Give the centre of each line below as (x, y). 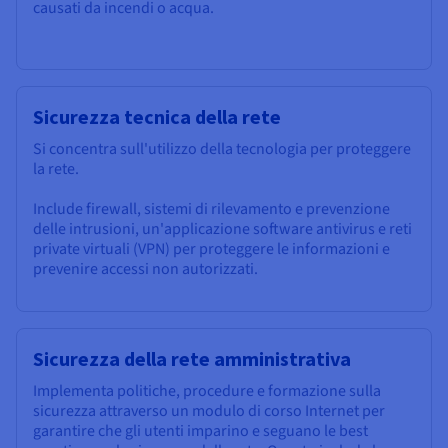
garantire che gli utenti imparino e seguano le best (200, 431)
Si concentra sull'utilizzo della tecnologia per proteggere (222, 149)
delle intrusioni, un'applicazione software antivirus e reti (222, 229)
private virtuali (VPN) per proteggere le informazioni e (211, 249)
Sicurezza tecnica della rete (157, 117)
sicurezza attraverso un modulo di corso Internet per (209, 411)
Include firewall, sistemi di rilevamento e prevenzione (211, 209)
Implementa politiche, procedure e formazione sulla (207, 391)
